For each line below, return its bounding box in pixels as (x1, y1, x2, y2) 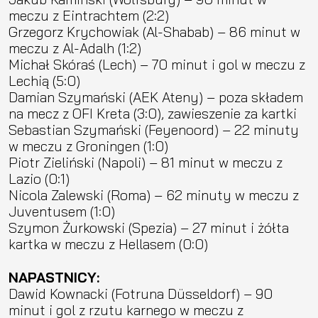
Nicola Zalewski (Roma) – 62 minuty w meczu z (9, 185, 299, 204)
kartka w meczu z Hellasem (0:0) (9, 234, 208, 253)
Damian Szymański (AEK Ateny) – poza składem (9, 87, 303, 106)
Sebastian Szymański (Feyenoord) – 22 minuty (9, 120, 299, 138)
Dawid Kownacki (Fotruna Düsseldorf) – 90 (9, 284, 273, 302)
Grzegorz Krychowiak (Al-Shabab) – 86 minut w (9, 22, 300, 40)
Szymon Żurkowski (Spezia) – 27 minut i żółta (9, 218, 289, 236)
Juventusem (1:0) (9, 202, 115, 220)
